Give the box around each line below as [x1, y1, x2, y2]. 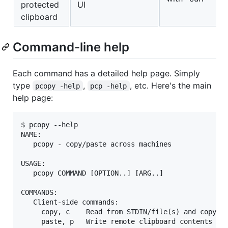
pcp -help [90, 81, 127, 90]
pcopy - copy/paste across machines [21, 139, 172, 148]
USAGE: [21, 159, 45, 167]
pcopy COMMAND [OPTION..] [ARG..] [21, 168, 163, 177]
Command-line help [13, 39, 129, 54]
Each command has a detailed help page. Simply [13, 68, 200, 78]
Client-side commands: [21, 197, 119, 206]
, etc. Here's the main [129, 80, 214, 91]
